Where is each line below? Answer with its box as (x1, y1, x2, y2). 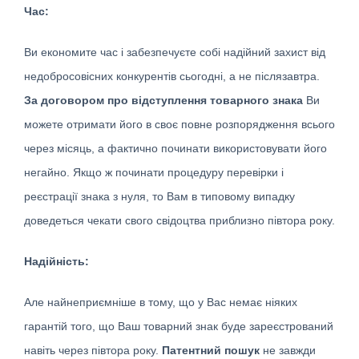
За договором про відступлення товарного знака (24, 93, 303, 107)
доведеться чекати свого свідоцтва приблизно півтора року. (24, 213, 335, 227)
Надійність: (24, 254, 89, 268)
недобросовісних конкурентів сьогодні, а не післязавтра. (24, 69, 320, 83)
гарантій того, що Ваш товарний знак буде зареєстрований (24, 319, 333, 333)
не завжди (260, 343, 316, 357)
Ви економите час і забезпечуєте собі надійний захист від (24, 45, 325, 58)
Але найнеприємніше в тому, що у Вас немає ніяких (24, 295, 297, 309)
